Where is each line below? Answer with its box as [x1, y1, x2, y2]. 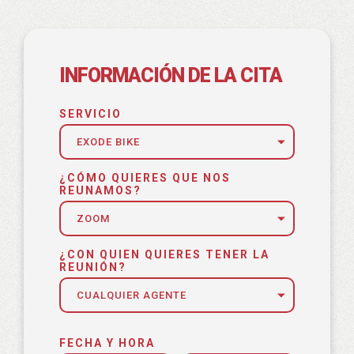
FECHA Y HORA [59, 337, 155, 349]
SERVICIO [59, 107, 122, 120]
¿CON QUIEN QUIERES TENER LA [59, 248, 269, 261]
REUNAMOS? [59, 184, 141, 197]
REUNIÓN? [59, 261, 126, 273]
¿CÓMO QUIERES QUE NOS [59, 171, 231, 184]
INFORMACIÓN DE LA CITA [59, 64, 282, 87]
